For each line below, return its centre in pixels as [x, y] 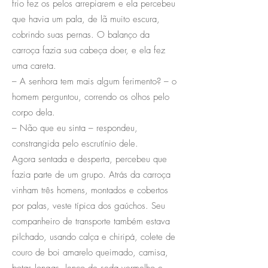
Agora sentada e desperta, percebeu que [89, 159]
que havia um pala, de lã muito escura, [86, 19]
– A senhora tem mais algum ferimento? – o [94, 81]
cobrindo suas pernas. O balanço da [81, 34]
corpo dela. [33, 112]
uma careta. [34, 66]
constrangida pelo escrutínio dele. [75, 143]
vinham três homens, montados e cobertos [90, 190]
